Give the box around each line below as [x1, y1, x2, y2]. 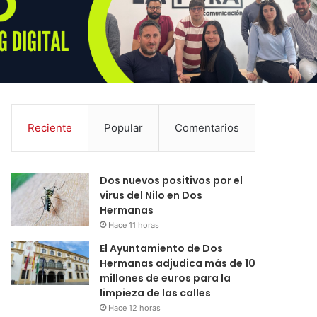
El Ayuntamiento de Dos [100, 241, 224, 255]
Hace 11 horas [108, 219, 160, 230]
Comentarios [175, 120, 240, 134]
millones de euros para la [100, 270, 231, 285]
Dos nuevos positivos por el [100, 173, 243, 188]
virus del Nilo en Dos [100, 188, 203, 202]
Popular [104, 120, 144, 134]
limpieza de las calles [100, 285, 212, 300]
